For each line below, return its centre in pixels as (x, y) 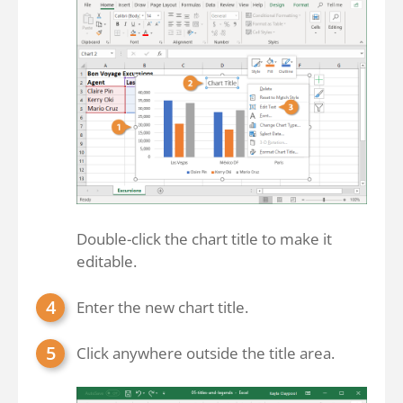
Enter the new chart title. (162, 308)
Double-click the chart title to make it (204, 239)
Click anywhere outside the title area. (206, 354)
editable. (107, 262)
